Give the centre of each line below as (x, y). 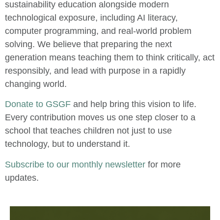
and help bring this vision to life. (135, 104)
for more (164, 164)
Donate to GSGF (38, 104)
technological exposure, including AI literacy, (91, 17)
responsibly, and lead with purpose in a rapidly (95, 70)
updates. (22, 178)
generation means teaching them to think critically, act (110, 57)
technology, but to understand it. (68, 144)
